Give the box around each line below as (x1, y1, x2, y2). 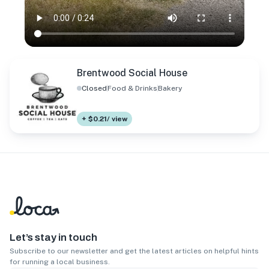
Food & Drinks (107, 84, 157, 93)
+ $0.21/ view (82, 115, 127, 124)
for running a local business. (10, 258, 110, 267)
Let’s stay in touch (10, 232, 97, 244)
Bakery (158, 84, 182, 93)
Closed (82, 84, 107, 93)
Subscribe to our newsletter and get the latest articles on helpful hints (10, 247, 259, 256)
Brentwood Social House (77, 67, 187, 79)
